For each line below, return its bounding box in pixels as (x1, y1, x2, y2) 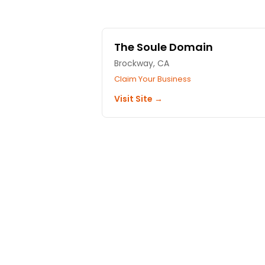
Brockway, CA (114, 57, 169, 70)
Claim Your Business (114, 73, 191, 85)
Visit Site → (114, 93, 163, 105)
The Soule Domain (114, 40, 213, 55)
